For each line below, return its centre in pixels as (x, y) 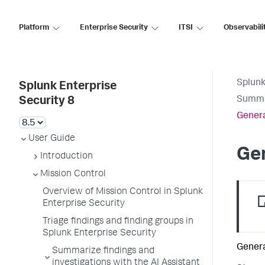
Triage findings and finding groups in (118, 222)
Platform (34, 28)
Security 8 (47, 102)
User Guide (52, 139)
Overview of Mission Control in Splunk (123, 192)
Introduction (67, 157)
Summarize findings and (103, 251)
